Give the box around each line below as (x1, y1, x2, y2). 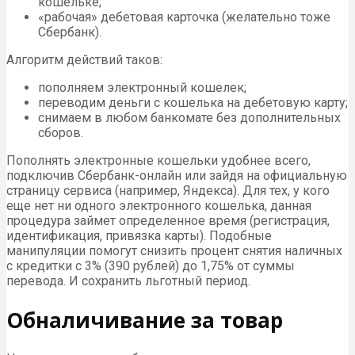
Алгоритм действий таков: (6, 52, 162, 67)
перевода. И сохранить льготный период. (6, 273, 250, 288)
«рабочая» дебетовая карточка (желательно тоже (38, 10, 330, 25)
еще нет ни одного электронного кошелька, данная (6, 198, 311, 213)
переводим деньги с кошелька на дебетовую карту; (38, 95, 348, 110)
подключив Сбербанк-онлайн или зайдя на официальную (6, 168, 347, 183)
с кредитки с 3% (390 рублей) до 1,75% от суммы (6, 258, 295, 273)
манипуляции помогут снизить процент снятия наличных (6, 243, 342, 258)
